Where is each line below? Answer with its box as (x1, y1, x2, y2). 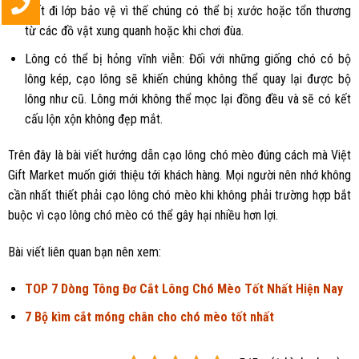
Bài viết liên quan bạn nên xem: (8, 244, 161, 260)
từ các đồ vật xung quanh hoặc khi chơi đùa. (24, 22, 244, 38)
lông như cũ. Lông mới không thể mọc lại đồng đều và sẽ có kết (24, 91, 351, 107)
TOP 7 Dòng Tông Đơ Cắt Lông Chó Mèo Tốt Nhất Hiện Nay (24, 280, 343, 296)
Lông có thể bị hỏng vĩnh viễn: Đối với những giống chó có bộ (24, 50, 351, 67)
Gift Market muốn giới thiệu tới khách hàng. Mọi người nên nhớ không (8, 167, 351, 184)
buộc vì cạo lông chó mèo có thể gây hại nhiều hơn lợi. (8, 208, 278, 224)
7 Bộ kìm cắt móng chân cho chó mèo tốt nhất (24, 309, 274, 325)
